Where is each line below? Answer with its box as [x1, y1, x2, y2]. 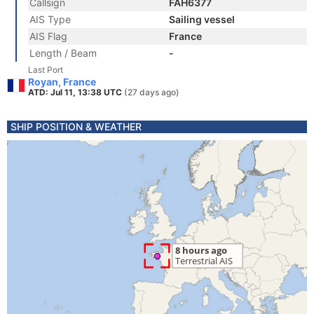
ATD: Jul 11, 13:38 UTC [28, 87, 124, 97]
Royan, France [28, 76, 96, 88]
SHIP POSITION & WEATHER [11, 121, 142, 132]
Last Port [28, 64, 63, 75]
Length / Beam [29, 47, 97, 59]
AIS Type [29, 13, 71, 25]
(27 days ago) [124, 87, 179, 97]
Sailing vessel [169, 13, 235, 25]
